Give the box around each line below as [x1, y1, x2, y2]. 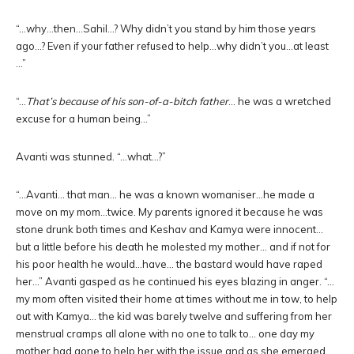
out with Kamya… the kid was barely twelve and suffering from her [16, 310, 332, 322]
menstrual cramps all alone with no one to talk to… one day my [16, 327, 314, 340]
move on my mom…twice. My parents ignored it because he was [16, 205, 323, 218]
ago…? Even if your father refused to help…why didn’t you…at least [16, 40, 329, 52]
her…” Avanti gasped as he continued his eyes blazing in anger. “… [16, 275, 334, 288]
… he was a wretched [228, 95, 331, 107]
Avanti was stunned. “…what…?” [16, 150, 166, 163]
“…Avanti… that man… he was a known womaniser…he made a [16, 188, 314, 201]
